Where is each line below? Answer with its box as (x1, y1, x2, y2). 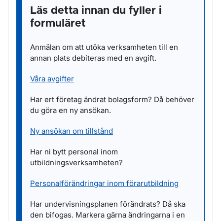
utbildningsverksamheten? (30, 158, 123, 167)
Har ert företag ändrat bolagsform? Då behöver (30, 95, 194, 104)
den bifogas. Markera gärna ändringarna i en (30, 210, 185, 220)
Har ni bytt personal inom (30, 147, 118, 156)
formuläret (30, 18, 86, 29)
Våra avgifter (30, 74, 74, 83)
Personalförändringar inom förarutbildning (30, 179, 179, 188)
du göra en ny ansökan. (30, 106, 113, 115)
